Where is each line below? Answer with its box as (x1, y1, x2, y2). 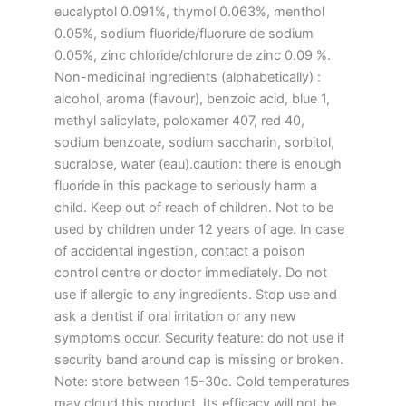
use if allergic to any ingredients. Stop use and (54, 285, 337, 303)
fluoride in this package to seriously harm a (54, 177, 317, 194)
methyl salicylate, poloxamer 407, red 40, (54, 111, 304, 129)
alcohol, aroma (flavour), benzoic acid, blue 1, (54, 90, 330, 107)
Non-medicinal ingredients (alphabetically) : (54, 68, 321, 85)
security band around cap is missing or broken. (54, 351, 343, 368)
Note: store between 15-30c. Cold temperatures (54, 372, 350, 390)
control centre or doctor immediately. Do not (54, 264, 327, 281)
